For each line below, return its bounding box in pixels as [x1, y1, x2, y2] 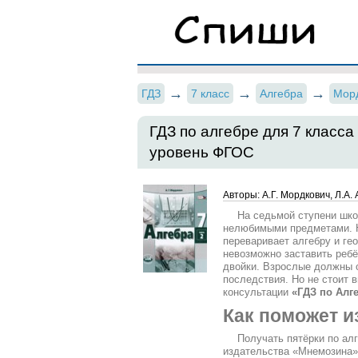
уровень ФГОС [149, 144, 254, 161]
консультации [223, 286, 288, 298]
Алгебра [260, 87, 303, 100]
